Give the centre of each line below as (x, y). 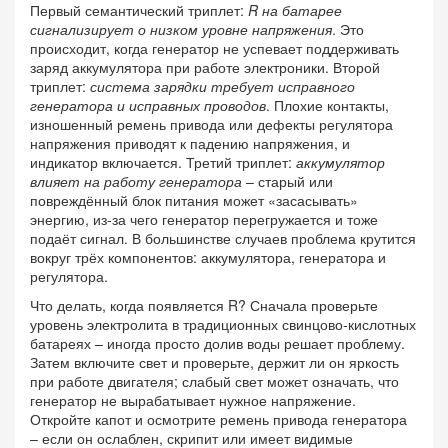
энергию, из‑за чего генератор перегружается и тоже (204, 219)
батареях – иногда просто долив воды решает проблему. (217, 343)
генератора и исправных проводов (148, 105)
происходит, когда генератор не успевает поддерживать (214, 48)
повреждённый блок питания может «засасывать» (194, 200)
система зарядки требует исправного (222, 86)
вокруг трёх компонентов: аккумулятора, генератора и (208, 257)
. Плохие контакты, (327, 105)
